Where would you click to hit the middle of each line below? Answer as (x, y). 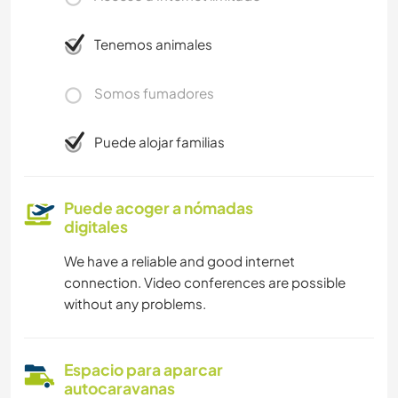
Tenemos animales (153, 44)
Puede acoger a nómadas (159, 207)
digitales (96, 226)
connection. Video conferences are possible (205, 282)
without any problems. (135, 303)
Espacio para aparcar (143, 369)
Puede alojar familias (159, 141)
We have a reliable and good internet (179, 260)
